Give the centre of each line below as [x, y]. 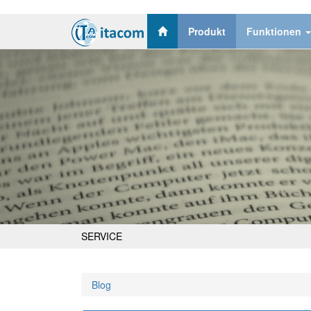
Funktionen [275, 31]
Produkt [207, 31]
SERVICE [102, 236]
